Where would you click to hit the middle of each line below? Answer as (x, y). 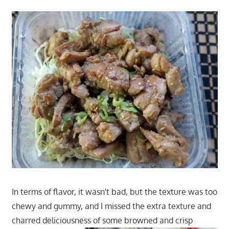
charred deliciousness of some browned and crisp (102, 221)
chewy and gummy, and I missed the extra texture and (111, 206)
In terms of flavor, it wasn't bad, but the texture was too (114, 192)
